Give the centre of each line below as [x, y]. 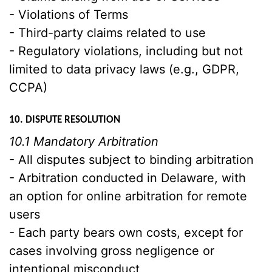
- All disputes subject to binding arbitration [131, 160]
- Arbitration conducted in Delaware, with [127, 178]
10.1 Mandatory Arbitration [84, 141]
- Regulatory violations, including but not [126, 51]
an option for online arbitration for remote [128, 196]
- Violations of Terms [69, 15]
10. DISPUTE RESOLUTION [65, 120]
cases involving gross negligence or [112, 251]
